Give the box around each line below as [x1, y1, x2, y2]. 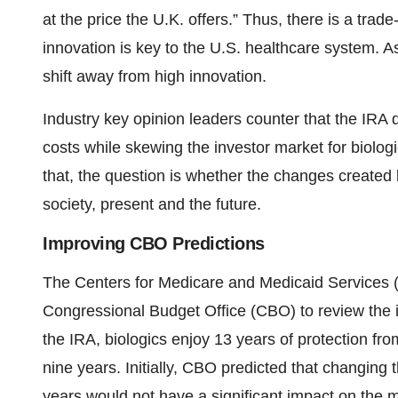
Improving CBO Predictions [43, 234, 265, 254]
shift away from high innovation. [43, 68, 267, 86]
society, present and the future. [43, 195, 261, 214]
